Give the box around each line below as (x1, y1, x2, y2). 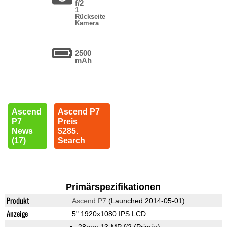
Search (58, 136, 86, 145)
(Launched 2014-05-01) (106, 197, 185, 205)
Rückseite (75, 13, 106, 21)
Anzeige (6, 208, 28, 219)
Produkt (6, 195, 29, 206)
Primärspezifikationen (66, 182, 161, 193)
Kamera (75, 19, 99, 27)
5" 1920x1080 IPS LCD (71, 210, 146, 218)
